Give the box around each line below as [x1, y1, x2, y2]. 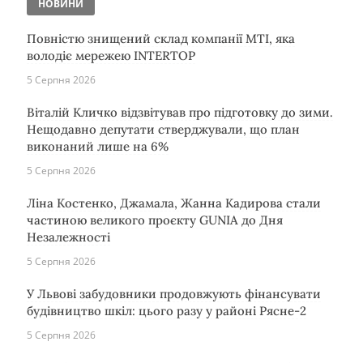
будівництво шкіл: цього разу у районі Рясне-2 [27, 302, 306, 318]
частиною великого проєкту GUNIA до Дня [27, 211, 283, 228]
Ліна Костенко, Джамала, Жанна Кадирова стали [27, 194, 321, 211]
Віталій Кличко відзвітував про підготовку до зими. [27, 104, 333, 120]
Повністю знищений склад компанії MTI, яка [27, 30, 295, 46]
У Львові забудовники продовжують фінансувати [27, 285, 321, 301]
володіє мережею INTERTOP [27, 47, 195, 63]
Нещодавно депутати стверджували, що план [27, 121, 300, 137]
